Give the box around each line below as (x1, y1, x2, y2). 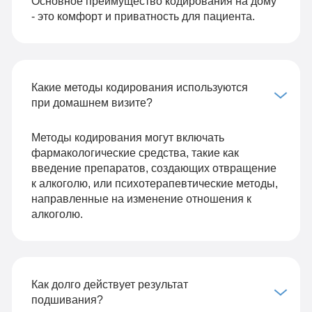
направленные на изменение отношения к (31, 192, 251, 205)
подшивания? (31, 293, 103, 306)
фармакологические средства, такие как (31, 146, 239, 159)
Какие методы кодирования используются (31, 80, 248, 93)
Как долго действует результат (31, 278, 188, 291)
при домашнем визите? (31, 95, 153, 109)
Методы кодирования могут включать (31, 130, 224, 143)
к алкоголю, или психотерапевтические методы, (31, 176, 278, 189)
